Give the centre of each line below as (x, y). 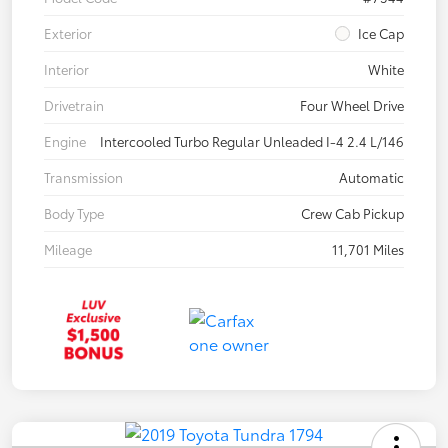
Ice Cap (381, 33)
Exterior (68, 33)
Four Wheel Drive (352, 105)
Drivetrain (74, 105)
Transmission (83, 177)
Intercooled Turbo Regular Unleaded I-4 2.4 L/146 (252, 141)
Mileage (68, 249)
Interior (66, 69)
